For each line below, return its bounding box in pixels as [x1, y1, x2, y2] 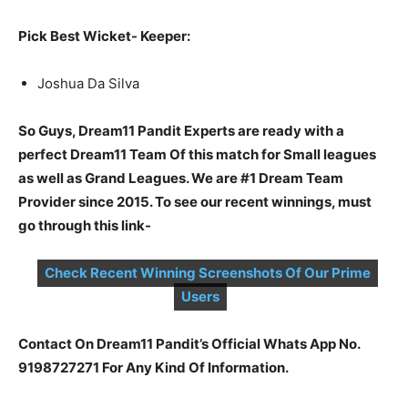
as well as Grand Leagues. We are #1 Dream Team [18, 169, 343, 187]
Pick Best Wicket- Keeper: [18, 27, 190, 45]
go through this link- [18, 217, 151, 234]
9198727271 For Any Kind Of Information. [18, 359, 289, 376]
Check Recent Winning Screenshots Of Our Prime [45, 264, 371, 281]
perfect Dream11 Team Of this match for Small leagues [18, 146, 376, 163]
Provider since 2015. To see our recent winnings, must [18, 193, 372, 210]
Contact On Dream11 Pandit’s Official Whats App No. [18, 335, 360, 352]
